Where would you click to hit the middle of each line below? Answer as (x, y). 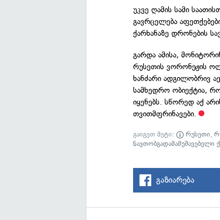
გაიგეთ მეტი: (155, 134)
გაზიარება (176, 180)
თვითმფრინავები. (165, 114)
